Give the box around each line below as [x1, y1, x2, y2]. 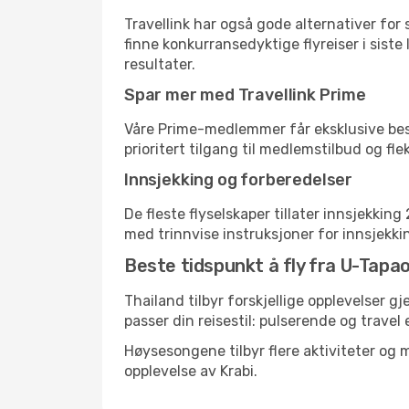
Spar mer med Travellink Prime [124, 85, 366, 105]
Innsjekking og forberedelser [124, 170, 352, 190]
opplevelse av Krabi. [124, 362, 257, 380]
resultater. [124, 56, 195, 73]
